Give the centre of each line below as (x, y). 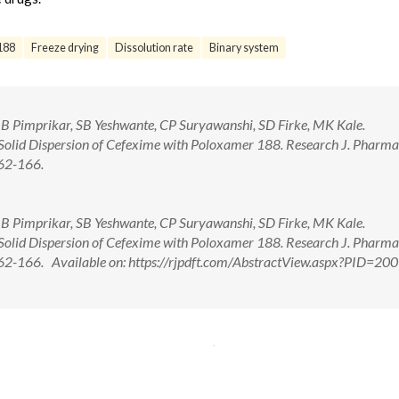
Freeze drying (65, 48)
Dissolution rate (154, 48)
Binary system (244, 48)
